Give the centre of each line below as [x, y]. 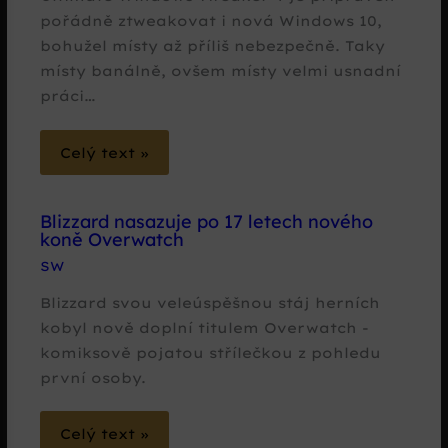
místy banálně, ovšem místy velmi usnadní [221, 70]
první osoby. [93, 377]
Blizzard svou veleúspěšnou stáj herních [210, 302]
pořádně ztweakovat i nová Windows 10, [211, 20]
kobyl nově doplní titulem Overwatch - [205, 327]
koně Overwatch [112, 240]
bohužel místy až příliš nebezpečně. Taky [213, 45]
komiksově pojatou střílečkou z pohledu [211, 352]
